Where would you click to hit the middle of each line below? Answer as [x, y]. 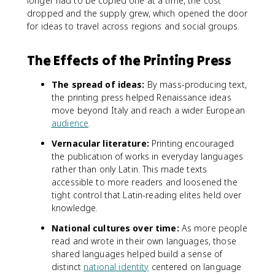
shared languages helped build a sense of [137, 254]
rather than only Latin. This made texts [130, 169]
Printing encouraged [192, 143]
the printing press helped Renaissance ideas [141, 97]
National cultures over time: [115, 228]
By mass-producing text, [196, 84]
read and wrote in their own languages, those [144, 241]
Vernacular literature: [100, 143]
